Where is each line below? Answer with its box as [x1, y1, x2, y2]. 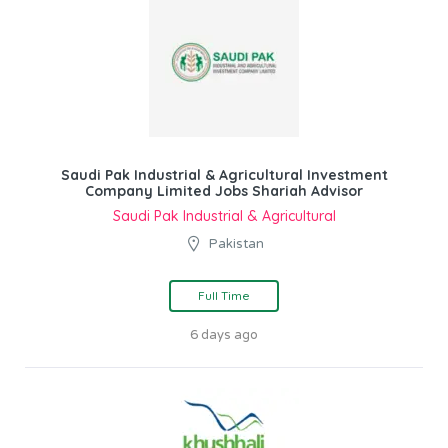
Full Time [198, 287, 250, 303]
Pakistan [209, 235, 264, 252]
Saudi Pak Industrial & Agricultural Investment [60, 165, 388, 184]
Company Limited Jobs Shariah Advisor [85, 181, 363, 200]
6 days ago [190, 326, 258, 343]
